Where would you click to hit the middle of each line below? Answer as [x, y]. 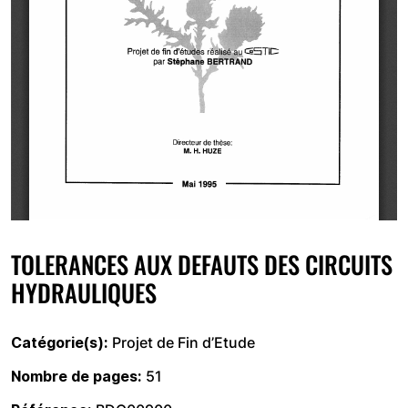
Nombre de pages [74, 376]
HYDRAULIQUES [84, 292]
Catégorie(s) [57, 342]
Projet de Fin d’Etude [184, 342]
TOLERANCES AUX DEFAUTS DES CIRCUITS [202, 264]
